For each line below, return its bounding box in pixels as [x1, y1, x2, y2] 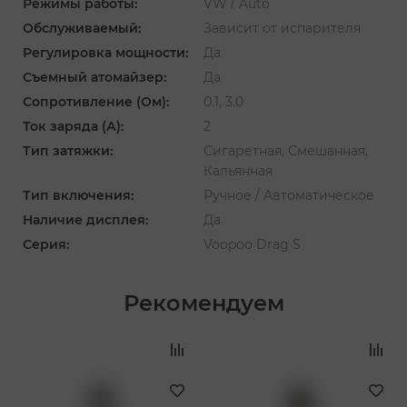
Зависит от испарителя [203, 19, 361, 36]
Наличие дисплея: [23, 211, 148, 228]
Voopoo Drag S [203, 235, 301, 253]
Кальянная [203, 162, 273, 179]
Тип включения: [23, 186, 134, 203]
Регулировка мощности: [23, 44, 188, 61]
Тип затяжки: [23, 142, 113, 159]
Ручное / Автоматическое [203, 186, 374, 203]
